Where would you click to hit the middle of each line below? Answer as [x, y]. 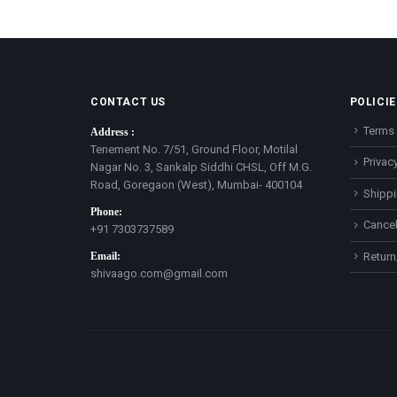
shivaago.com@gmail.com [159, 273]
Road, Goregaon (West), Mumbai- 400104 [196, 184]
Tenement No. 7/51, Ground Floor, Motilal [194, 149]
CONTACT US [128, 101]
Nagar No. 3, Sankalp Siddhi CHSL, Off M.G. [201, 167]
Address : [113, 132]
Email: [105, 256]
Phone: [106, 211]
